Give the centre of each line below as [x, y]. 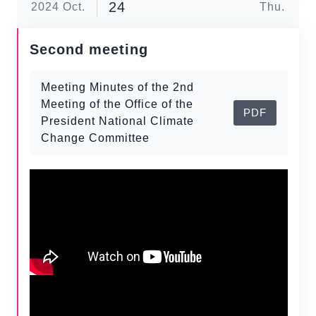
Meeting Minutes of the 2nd [117, 87]
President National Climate [117, 121]
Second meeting [89, 49]
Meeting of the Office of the [117, 104]
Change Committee [95, 138]
